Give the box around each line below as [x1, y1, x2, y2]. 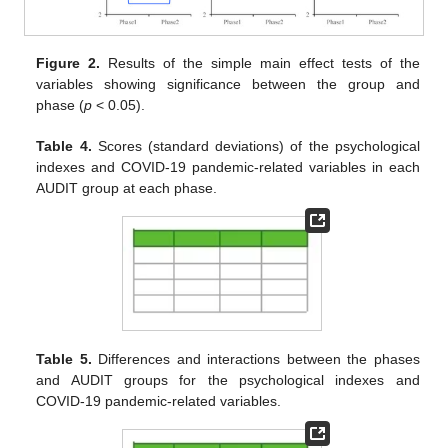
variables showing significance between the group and [36, 75, 420, 92]
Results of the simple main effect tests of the [100, 54, 420, 71]
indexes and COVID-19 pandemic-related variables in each [36, 158, 420, 175]
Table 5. [36, 350, 92, 367]
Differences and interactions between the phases [91, 350, 420, 367]
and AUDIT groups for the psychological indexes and [36, 371, 420, 388]
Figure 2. [36, 54, 101, 71]
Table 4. [36, 137, 92, 154]
